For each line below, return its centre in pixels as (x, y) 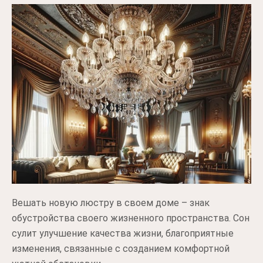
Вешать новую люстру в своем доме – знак (111, 203)
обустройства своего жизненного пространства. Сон (131, 218)
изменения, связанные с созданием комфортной (121, 249)
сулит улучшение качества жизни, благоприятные (123, 233)
